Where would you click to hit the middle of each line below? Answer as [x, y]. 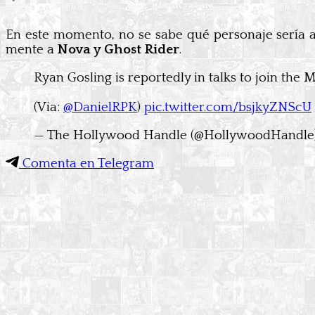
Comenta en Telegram [86, 163]
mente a [32, 49]
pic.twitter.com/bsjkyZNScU [228, 107]
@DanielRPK [100, 107]
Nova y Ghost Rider [118, 49]
